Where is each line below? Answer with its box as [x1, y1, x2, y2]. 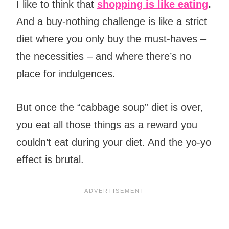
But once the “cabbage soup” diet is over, [16, 102, 203, 113]
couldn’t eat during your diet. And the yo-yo [16, 136, 211, 148]
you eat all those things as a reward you [16, 119, 197, 131]
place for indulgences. [16, 68, 119, 80]
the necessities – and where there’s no [16, 51, 191, 62]
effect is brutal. [16, 154, 87, 166]
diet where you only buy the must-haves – [16, 33, 206, 45]
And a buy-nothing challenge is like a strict [16, 16, 207, 28]
